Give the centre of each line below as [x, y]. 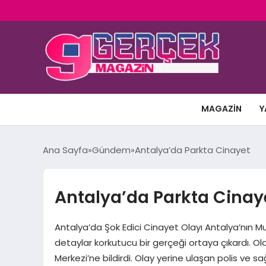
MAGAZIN [221, 109]
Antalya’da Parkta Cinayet [193, 150]
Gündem [111, 150]
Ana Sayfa [65, 150]
